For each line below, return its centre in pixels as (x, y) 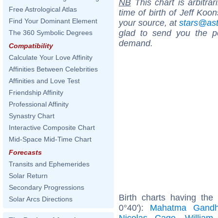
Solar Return (28, 176)
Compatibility (31, 46)
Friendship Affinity (36, 92)
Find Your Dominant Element (53, 21)
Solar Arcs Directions (41, 199)
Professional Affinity (39, 104)
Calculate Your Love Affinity (51, 57)
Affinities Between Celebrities (53, 69)
